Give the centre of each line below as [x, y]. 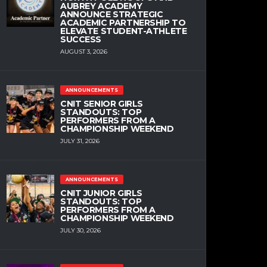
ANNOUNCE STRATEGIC [112, 14]
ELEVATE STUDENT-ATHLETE [124, 31]
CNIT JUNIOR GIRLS [101, 193]
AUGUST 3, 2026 [84, 52]
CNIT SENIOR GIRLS [102, 103]
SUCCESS [81, 39]
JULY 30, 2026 [80, 231]
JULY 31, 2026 [80, 141]
